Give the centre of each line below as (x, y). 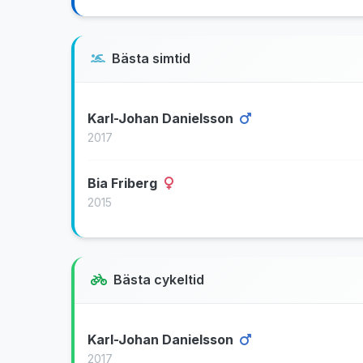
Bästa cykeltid (159, 280)
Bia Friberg (124, 183)
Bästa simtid (151, 58)
